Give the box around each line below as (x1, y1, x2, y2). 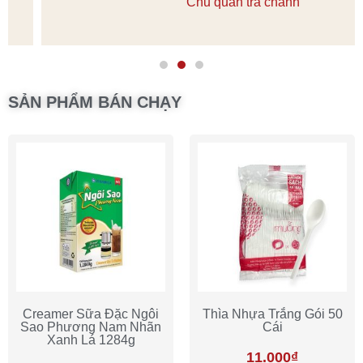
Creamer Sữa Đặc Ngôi (23, 306, 159, 321)
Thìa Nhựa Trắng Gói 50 (202, 306, 343, 321)
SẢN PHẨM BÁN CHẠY (8, 92, 181, 111)
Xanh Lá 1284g (46, 332, 135, 347)
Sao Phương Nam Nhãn (20, 319, 161, 334)
